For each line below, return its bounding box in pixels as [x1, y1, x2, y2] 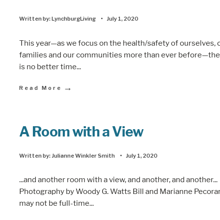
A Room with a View [19, 123, 143, 140]
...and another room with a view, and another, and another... [19, 175, 218, 184]
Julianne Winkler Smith [52, 152, 115, 159]
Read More [19, 84, 62, 91]
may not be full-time [19, 198, 89, 208]
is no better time [19, 61, 77, 71]
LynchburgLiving [52, 15, 96, 22]
